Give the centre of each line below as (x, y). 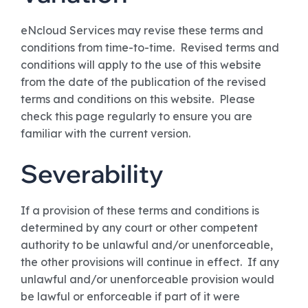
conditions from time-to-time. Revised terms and (150, 47)
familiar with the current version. (106, 133)
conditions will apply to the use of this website (141, 65)
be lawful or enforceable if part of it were (130, 296)
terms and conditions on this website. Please (138, 99)
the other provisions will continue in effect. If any (150, 262)
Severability (92, 174)
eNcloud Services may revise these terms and (142, 30)
